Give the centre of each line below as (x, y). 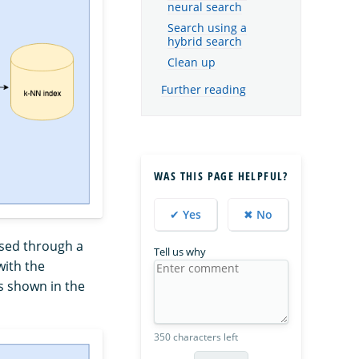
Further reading (204, 89)
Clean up (192, 62)
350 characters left (196, 337)
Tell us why (180, 252)
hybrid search (205, 42)
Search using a (207, 28)
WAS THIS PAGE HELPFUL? (221, 176)
